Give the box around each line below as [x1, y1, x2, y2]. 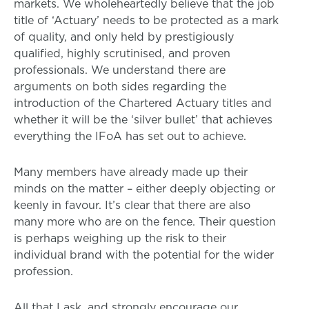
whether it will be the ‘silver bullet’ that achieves [14, 112, 272, 128]
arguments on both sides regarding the [14, 79, 226, 94]
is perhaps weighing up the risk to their [14, 230, 226, 246]
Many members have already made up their [14, 164, 248, 180]
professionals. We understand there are [14, 62, 226, 78]
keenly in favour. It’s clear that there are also [14, 197, 250, 213]
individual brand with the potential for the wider [14, 247, 274, 263]
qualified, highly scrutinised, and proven [14, 46, 230, 61]
